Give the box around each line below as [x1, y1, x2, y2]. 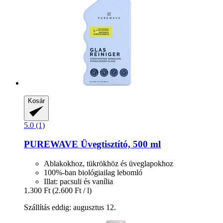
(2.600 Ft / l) [52, 186, 92, 195]
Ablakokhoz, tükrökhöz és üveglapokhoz [44, 159, 173, 168]
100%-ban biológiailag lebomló [44, 168, 142, 177]
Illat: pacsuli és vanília [44, 177, 113, 186]
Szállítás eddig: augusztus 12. [24, 203, 116, 212]
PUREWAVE [24, 139, 78, 150]
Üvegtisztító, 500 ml [78, 139, 161, 150]
